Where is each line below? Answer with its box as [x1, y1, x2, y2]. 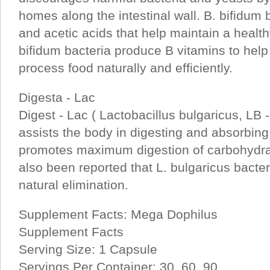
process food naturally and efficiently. [19, 61, 233, 75]
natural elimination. [19, 178, 128, 192]
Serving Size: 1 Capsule [19, 242, 157, 256]
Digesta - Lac [19, 90, 95, 104]
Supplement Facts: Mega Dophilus [19, 207, 218, 221]
